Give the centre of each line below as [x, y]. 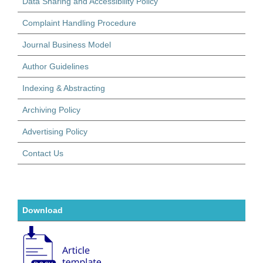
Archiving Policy [51, 109]
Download [43, 210]
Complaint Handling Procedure [79, 23]
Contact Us [43, 153]
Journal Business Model [67, 44]
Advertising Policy [55, 131]
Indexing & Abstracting [64, 88]
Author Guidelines [55, 66]
